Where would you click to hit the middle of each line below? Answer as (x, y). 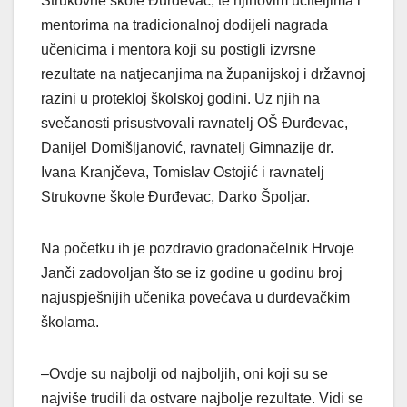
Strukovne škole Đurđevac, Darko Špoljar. (175, 197)
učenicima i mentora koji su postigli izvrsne (179, 50)
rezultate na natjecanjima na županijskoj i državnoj (203, 74)
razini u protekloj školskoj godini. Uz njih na (180, 99)
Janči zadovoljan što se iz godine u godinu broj (192, 273)
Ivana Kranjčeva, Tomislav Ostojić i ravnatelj (183, 173)
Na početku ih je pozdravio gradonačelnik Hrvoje (198, 249)
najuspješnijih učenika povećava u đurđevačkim (195, 298)
